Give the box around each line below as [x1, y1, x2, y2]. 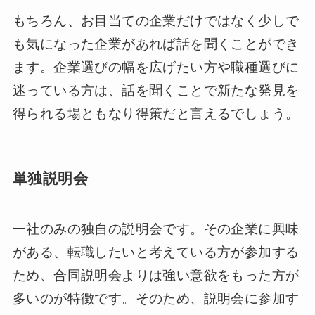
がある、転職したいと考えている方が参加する [12, 245, 300, 260]
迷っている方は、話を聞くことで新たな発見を [12, 82, 300, 98]
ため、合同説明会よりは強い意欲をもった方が [12, 268, 300, 283]
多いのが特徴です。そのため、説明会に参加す [12, 291, 300, 307]
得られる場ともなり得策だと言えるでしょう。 [12, 105, 300, 121]
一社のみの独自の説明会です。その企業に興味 [12, 221, 300, 237]
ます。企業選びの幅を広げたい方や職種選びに [12, 59, 300, 75]
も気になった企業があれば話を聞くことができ [12, 36, 300, 51]
